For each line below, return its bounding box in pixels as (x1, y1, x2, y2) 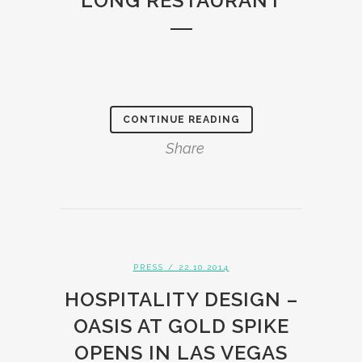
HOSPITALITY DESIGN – (64, 288, 298, 311)
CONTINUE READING (122, 114, 240, 125)
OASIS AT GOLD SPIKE (73, 314, 289, 338)
